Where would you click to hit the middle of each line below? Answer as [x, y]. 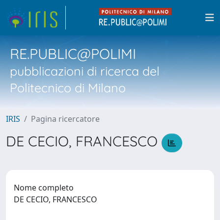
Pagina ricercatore [65, 119]
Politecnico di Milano [68, 88]
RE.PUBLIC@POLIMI [73, 54]
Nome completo [44, 187]
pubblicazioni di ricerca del [85, 71]
